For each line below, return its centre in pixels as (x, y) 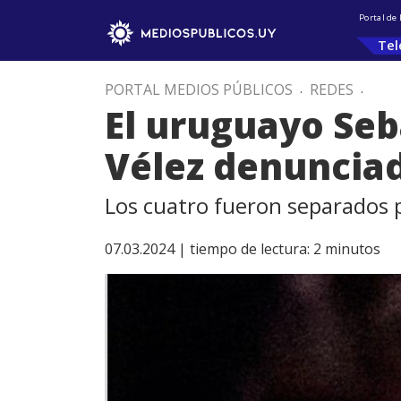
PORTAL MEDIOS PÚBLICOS (199, 90)
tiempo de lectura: (250, 249)
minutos (353, 249)
